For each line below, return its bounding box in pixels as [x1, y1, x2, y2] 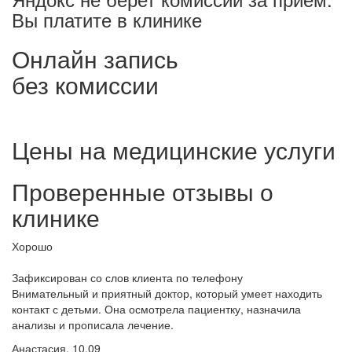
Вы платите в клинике [12, 5, 202, 33]
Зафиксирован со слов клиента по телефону [12, 269, 243, 285]
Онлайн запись [12, 41, 178, 75]
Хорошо [12, 237, 53, 254]
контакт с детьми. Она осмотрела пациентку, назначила [12, 300, 301, 317]
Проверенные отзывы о [12, 174, 273, 208]
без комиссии [12, 67, 159, 101]
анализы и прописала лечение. [12, 316, 174, 332]
